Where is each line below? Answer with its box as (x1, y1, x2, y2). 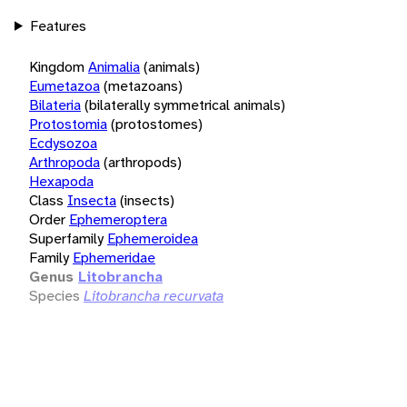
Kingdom (29, 56, 84, 76)
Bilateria (29, 94, 81, 114)
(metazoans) (104, 75, 183, 95)
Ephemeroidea (107, 228, 198, 248)
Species (29, 285, 80, 305)
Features (29, 15, 86, 35)
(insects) (120, 190, 174, 210)
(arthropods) (104, 152, 182, 172)
